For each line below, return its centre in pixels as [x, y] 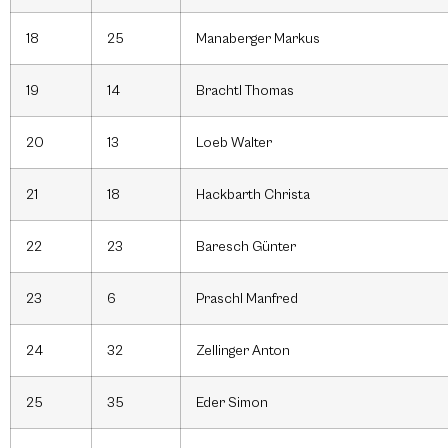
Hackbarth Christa [253, 195]
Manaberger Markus [258, 39]
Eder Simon [232, 403]
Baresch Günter [246, 247]
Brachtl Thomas [245, 91]
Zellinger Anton [243, 351]
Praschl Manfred [247, 299]
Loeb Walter [234, 143]
